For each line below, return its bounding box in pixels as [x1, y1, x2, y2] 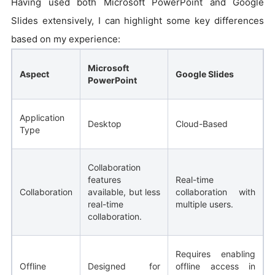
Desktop [88, 118, 122, 129]
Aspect [20, 68, 49, 79]
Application [20, 112, 64, 123]
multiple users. [176, 198, 233, 209]
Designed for [88, 260, 160, 271]
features [88, 174, 121, 185]
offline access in [176, 260, 255, 271]
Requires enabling [176, 248, 255, 259]
